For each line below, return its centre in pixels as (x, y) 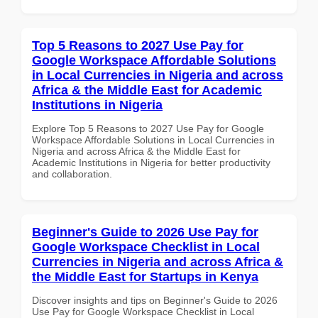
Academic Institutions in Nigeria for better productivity (151, 162)
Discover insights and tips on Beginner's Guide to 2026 (155, 300)
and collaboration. (72, 174)
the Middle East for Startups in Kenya (145, 276)
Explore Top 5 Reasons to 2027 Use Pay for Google (148, 128)
